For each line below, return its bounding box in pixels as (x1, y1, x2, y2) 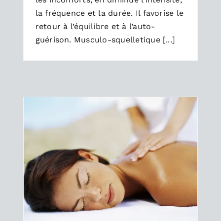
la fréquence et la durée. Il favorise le (35, 8, 184, 18)
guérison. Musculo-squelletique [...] (35, 35, 176, 45)
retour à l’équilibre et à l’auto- (35, 22, 155, 32)
